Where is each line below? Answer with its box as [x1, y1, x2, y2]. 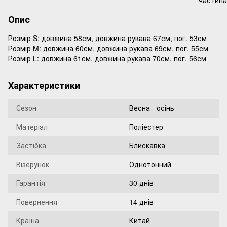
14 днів [129, 197, 154, 207]
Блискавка [129, 140, 165, 150]
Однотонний [129, 159, 171, 169]
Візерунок [16, 159, 49, 169]
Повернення [16, 197, 57, 207]
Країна [16, 215, 39, 225]
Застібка [16, 140, 46, 150]
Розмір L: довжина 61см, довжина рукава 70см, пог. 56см [8, 53, 206, 63]
